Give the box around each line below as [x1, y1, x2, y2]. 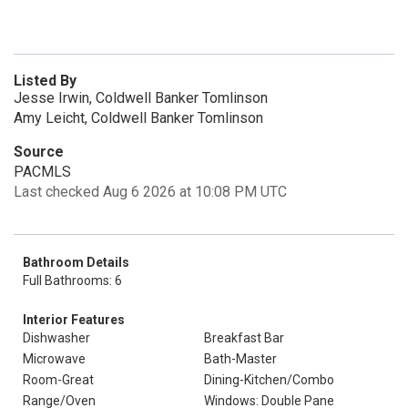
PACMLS [14, 163, 71, 180]
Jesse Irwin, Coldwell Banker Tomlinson [14, 89, 268, 107]
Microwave [23, 352, 86, 366]
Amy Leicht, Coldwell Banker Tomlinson [14, 109, 263, 127]
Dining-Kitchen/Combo [204, 372, 334, 387]
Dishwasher [23, 331, 90, 345]
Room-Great [23, 372, 94, 387]
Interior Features [23, 312, 125, 327]
